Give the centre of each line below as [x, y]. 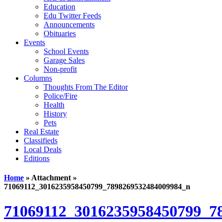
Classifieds [41, 140]
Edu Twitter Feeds [72, 16]
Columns [38, 78]
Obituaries [60, 33]
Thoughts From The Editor [86, 87]
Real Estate [41, 132]
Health [54, 105]
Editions [37, 158]
